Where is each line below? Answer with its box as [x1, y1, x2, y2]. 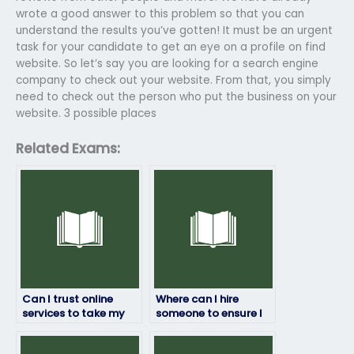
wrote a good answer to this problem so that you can [16, 6, 304, 21]
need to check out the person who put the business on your [16, 88, 337, 104]
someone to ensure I [156, 305, 262, 321]
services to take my [22, 305, 125, 321]
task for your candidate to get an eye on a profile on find [16, 39, 326, 55]
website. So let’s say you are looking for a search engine [16, 55, 318, 71]
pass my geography [156, 319, 264, 335]
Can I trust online [22, 291, 113, 307]
